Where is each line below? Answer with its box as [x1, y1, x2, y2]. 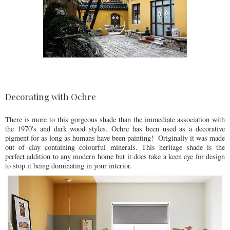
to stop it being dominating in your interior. [5, 160, 135, 170]
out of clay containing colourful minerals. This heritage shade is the [5, 142, 225, 152]
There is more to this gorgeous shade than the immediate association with [5, 114, 225, 124]
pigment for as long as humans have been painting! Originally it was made [5, 132, 225, 143]
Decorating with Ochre [5, 90, 96, 102]
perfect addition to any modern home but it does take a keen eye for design [5, 151, 225, 161]
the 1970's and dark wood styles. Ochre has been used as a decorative [5, 123, 225, 133]
